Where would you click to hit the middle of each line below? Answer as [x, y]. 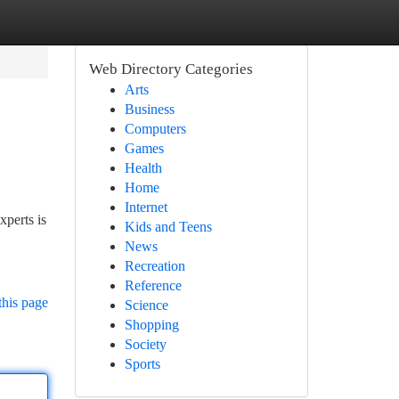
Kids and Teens [168, 227]
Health [143, 168]
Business [149, 109]
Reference [153, 285]
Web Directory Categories [171, 69]
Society [145, 344]
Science [146, 305]
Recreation [155, 266]
